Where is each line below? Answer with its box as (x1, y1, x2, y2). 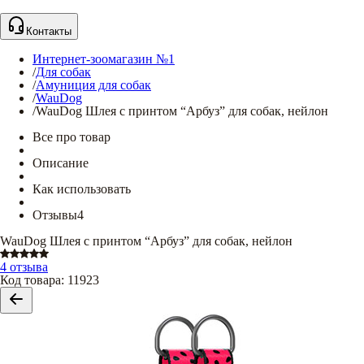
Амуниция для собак (36, 78, 151, 92)
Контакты (26, 25, 71, 37)
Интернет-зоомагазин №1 (32, 52, 175, 66)
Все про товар (32, 130, 110, 144)
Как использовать (32, 182, 131, 196)
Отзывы (32, 208, 77, 222)
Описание (32, 156, 89, 170)
